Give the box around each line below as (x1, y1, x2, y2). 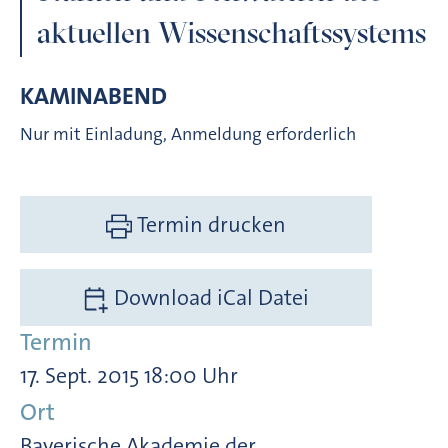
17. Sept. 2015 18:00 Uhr (20, 360, 238, 390)
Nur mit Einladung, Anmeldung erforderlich (20, 121, 356, 146)
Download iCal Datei (109, 282, 310, 312)
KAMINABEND (20, 79, 167, 112)
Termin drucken (137, 209, 287, 239)
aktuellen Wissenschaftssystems (37, 14, 426, 52)
